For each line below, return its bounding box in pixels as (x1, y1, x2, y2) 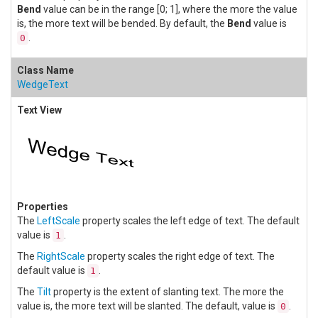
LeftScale (37, 215, 80, 227)
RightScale (37, 251, 85, 263)
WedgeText (17, 79, 68, 91)
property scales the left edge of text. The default (80, 215, 300, 227)
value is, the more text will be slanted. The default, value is (17, 300, 278, 312)
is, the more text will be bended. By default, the (17, 18, 227, 30)
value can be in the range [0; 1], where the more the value (41, 4, 297, 16)
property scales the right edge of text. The (85, 251, 275, 263)
